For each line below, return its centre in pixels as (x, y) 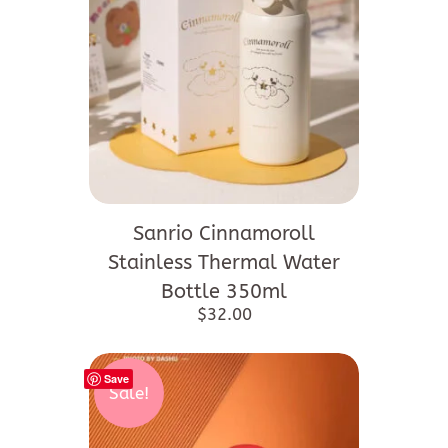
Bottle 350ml (224, 292)
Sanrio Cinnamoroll (224, 234)
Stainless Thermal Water (224, 263)
